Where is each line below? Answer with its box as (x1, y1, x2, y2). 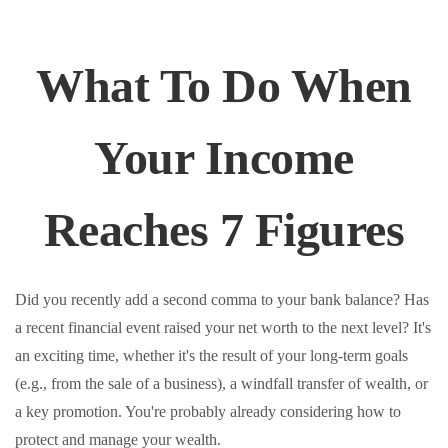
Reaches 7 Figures (43, 203, 405, 256)
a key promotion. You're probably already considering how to (15, 403, 401, 420)
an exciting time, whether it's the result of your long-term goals (15, 347, 408, 364)
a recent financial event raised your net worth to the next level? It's (15, 319, 431, 336)
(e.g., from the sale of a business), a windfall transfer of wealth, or (15, 375, 428, 392)
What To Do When (36, 59, 412, 112)
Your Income (94, 131, 354, 184)
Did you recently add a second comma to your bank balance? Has (15, 291, 429, 308)
